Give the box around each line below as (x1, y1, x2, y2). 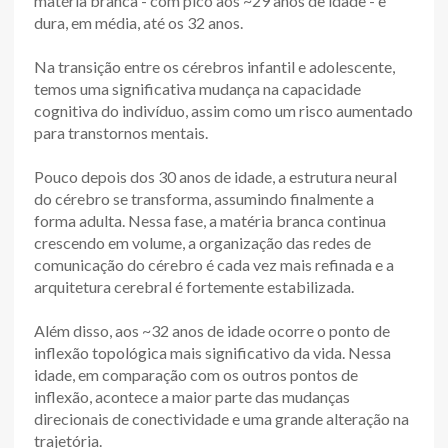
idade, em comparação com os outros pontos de (34, 365, 358, 384)
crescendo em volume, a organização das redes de (34, 233, 371, 252)
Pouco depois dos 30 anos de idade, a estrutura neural (34, 167, 397, 186)
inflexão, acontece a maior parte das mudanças (34, 387, 350, 406)
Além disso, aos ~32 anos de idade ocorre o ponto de (34, 321, 390, 340)
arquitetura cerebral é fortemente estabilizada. (34, 277, 354, 296)
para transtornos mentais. (34, 123, 208, 142)
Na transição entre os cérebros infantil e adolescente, (34, 57, 395, 76)
